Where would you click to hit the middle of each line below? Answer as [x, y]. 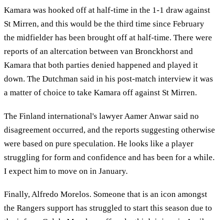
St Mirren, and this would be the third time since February [104, 24]
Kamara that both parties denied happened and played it [101, 65]
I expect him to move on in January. [66, 171]
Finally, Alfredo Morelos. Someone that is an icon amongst [106, 194]
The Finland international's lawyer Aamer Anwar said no [101, 116]
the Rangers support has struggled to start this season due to [108, 208]
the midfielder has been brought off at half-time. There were [108, 38]
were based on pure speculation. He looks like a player [99, 143]
